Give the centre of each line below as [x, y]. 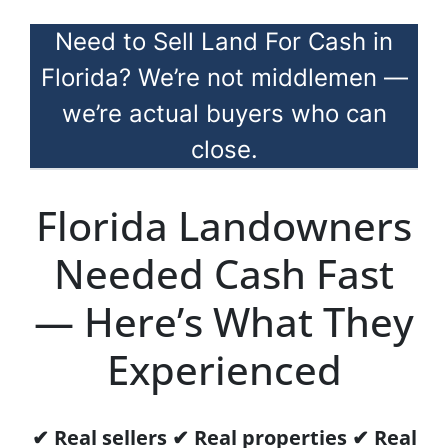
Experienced [224, 370]
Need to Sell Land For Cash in [224, 42]
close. [224, 150]
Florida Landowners [224, 226]
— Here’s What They [224, 322]
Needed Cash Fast [224, 274]
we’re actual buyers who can [224, 114]
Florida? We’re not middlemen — [224, 78]
